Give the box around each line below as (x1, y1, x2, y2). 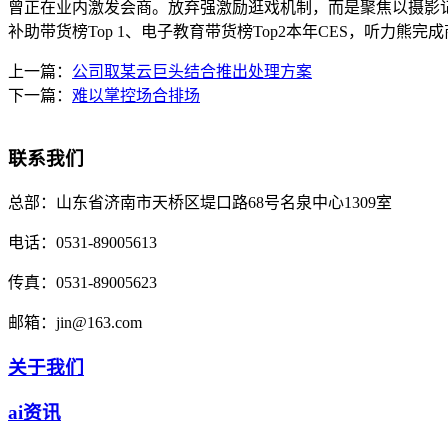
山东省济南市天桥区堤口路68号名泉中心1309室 (56, 193, 392, 211)
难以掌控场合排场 (72, 87, 200, 105)
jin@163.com (56, 313, 142, 331)
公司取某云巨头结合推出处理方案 (72, 63, 312, 81)
